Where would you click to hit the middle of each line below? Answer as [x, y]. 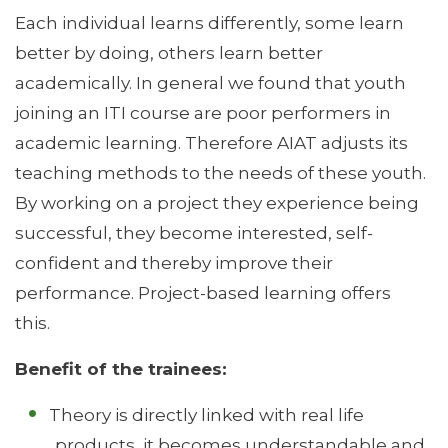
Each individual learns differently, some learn [209, 22]
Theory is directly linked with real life [207, 414]
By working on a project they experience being [217, 202]
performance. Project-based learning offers [203, 292]
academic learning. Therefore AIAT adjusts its [211, 142]
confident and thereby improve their [174, 262]
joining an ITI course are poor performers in [203, 112]
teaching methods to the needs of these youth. [220, 172]
